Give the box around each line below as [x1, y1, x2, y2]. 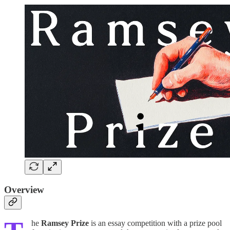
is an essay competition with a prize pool [89, 219, 222, 228]
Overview [4, 184, 44, 195]
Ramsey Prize [41, 219, 89, 228]
